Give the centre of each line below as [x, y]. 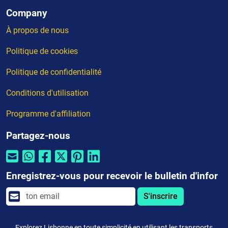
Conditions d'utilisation [47, 93]
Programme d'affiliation [48, 114]
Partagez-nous [38, 136]
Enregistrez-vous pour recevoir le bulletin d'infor [112, 176]
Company [27, 13]
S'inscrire [161, 196]
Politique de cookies [42, 51]
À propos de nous [37, 31]
